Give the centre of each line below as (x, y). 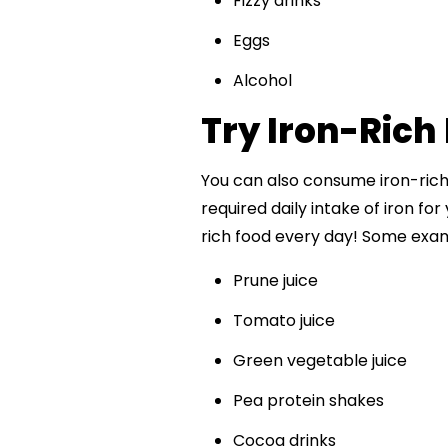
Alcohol (262, 81)
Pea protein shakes (308, 401)
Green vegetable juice (319, 361)
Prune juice (275, 281)
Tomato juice (283, 321)
